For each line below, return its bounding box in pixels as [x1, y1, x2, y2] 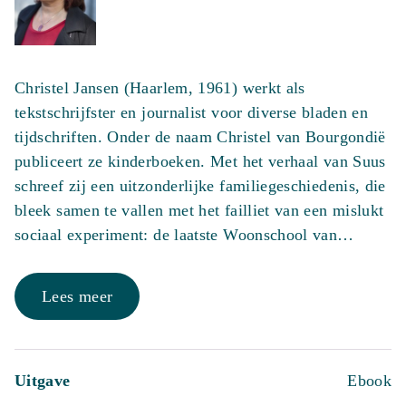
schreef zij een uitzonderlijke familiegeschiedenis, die [14, 177, 386, 195]
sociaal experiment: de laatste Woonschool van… [14, 226, 354, 244]
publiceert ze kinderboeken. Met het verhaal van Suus [14, 152, 386, 170]
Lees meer [42, 287, 113, 305]
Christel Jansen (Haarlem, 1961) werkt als [14, 79, 305, 97]
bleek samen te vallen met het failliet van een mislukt [14, 201, 384, 219]
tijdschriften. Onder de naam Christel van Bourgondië [14, 128, 386, 146]
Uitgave [14, 372, 71, 390]
